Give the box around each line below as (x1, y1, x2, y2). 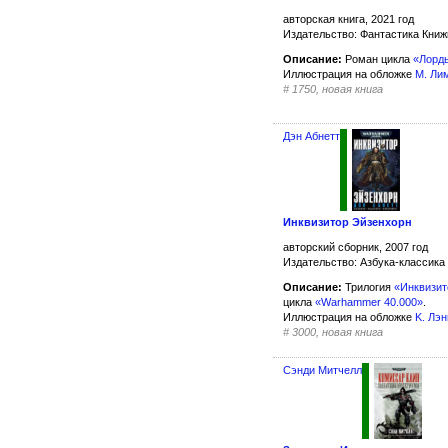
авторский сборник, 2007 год (283, 241, 428, 254)
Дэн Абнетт (283, 130, 340, 143)
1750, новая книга (292, 83, 383, 96)
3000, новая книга (292, 326, 383, 339)
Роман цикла (342, 53, 413, 66)
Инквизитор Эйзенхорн (283, 216, 412, 229)
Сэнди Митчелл (283, 364, 362, 377)
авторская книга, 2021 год (283, 13, 414, 26)
